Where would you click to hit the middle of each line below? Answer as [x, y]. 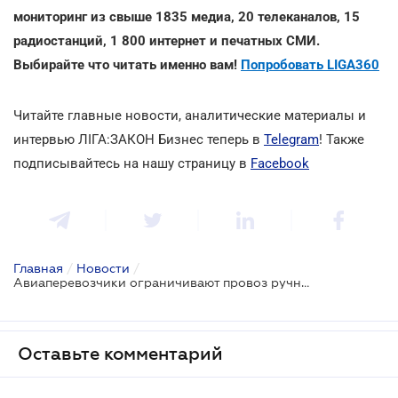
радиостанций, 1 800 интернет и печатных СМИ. [167, 40]
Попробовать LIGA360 [310, 64]
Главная [38, 268]
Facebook [280, 163]
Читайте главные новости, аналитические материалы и [190, 115]
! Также [342, 139]
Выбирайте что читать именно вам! [127, 64]
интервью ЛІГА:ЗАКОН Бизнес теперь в [139, 139]
